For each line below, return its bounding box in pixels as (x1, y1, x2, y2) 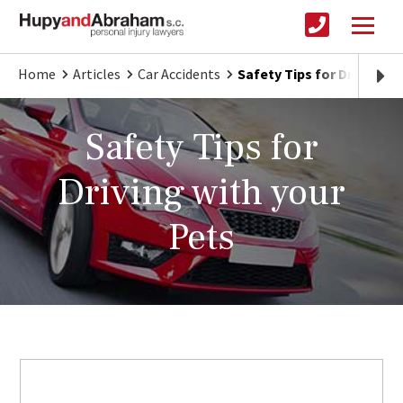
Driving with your (58, 168, 345, 218)
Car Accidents (138, 65, 220, 84)
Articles (73, 65, 121, 84)
